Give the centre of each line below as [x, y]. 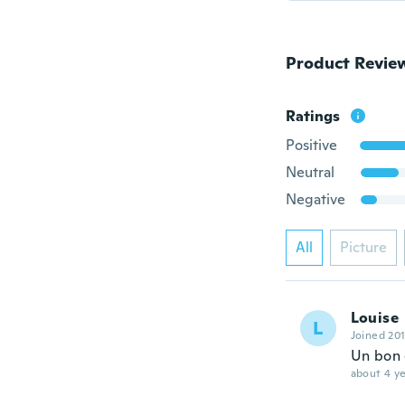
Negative [315, 199]
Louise [374, 318]
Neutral [310, 172]
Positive [311, 145]
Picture [363, 247]
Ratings [312, 116]
